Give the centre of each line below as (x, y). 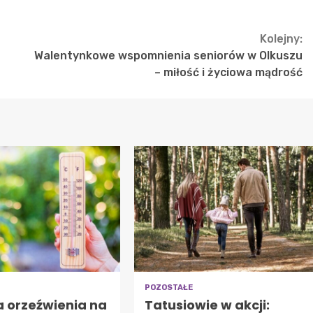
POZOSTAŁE (168, 287)
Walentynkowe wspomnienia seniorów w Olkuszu (168, 55)
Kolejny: (281, 38)
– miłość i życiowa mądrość (228, 72)
